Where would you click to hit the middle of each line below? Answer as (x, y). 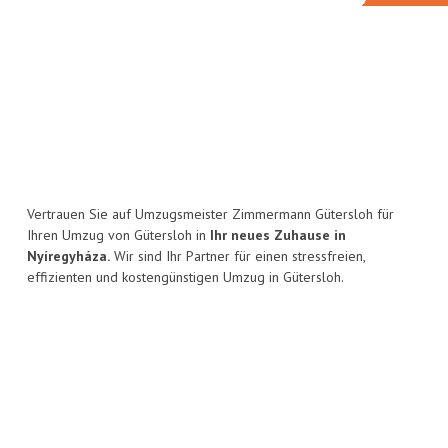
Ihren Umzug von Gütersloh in (118, 235)
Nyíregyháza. (68, 256)
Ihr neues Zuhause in (278, 235)
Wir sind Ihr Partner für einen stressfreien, (237, 256)
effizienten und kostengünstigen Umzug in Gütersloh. (185, 277)
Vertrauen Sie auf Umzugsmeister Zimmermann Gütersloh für (210, 214)
